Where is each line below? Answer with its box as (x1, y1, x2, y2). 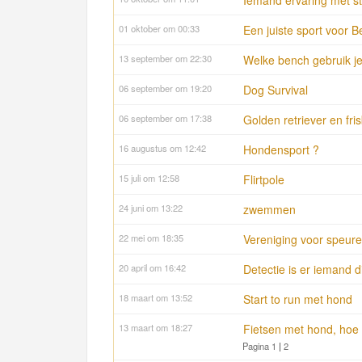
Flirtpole (243, 171, 284, 188)
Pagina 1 (242, 339, 276, 353)
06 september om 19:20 (119, 82, 212, 95)
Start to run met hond (243, 291, 352, 308)
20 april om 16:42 (119, 261, 186, 275)
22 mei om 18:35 (119, 231, 183, 245)
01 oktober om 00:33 (119, 22, 200, 36)
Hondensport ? (243, 141, 319, 158)
